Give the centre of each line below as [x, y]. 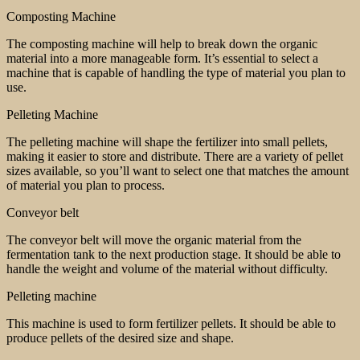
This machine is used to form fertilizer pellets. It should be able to [171, 323]
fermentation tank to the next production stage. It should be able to [174, 254]
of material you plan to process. [86, 185]
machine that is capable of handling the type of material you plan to [176, 72]
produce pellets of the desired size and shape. [120, 337]
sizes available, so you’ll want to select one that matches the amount [178, 170]
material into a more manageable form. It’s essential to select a [162, 58]
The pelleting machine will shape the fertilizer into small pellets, [167, 141]
